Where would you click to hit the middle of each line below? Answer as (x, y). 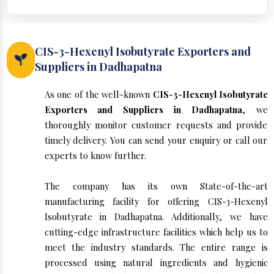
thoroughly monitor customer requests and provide (156, 125)
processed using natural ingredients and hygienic (156, 263)
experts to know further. (95, 156)
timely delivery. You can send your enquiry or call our (156, 140)
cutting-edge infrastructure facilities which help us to (156, 232)
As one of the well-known (98, 94)
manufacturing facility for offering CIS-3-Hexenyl (156, 202)
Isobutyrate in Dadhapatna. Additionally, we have (156, 217)
